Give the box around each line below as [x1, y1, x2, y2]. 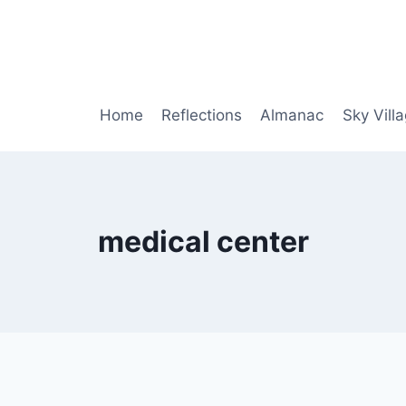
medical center [97, 224, 309, 259]
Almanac [260, 105, 324, 124]
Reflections [160, 105, 242, 124]
